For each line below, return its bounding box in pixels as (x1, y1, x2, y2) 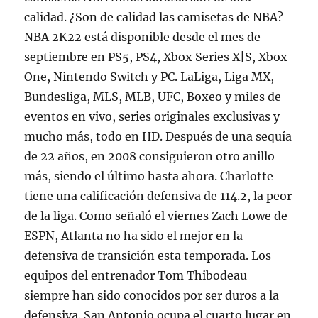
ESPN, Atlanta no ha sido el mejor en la (24, 229, 243, 243)
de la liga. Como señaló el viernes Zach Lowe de (24, 209, 288, 223)
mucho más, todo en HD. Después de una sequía (24, 129, 292, 143)
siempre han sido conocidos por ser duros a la (24, 288, 280, 302)
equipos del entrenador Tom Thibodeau (24, 268, 248, 283)
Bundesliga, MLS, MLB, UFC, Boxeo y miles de (24, 89, 282, 104)
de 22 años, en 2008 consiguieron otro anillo (24, 149, 275, 163)
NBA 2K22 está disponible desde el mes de (24, 30, 261, 44)
